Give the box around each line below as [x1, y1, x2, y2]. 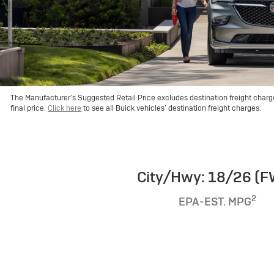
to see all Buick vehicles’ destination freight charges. [81, 103, 262, 113]
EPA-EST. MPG [179, 194, 251, 209]
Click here [48, 103, 82, 113]
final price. [10, 103, 48, 113]
